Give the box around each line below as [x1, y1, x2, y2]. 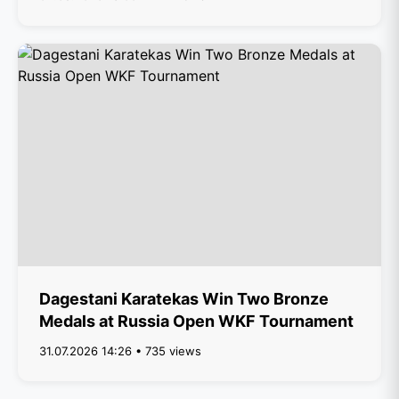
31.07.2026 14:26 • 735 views [39, 344, 201, 358]
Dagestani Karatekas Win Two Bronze [39, 289, 329, 308]
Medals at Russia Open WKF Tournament [39, 312, 354, 330]
